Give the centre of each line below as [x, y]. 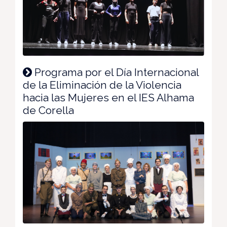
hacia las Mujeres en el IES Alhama [108, 97]
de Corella [48, 110]
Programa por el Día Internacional [115, 72]
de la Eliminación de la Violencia [102, 85]
